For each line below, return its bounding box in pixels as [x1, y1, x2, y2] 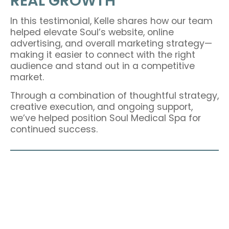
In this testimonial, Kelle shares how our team [10, 14, 213, 27]
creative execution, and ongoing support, [10, 100, 193, 113]
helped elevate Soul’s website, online [10, 26, 174, 38]
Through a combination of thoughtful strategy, [10, 89, 219, 102]
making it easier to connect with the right [10, 48, 195, 61]
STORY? [90, 198, 139, 213]
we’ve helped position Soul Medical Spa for [10, 111, 201, 124]
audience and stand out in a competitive [10, 59, 195, 72]
